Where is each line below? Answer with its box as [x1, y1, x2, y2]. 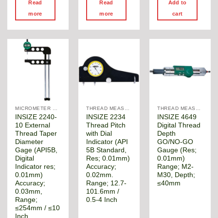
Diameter [15, 138, 44, 145]
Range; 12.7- [86, 179, 127, 187]
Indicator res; [15, 163, 56, 170]
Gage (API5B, [15, 146, 58, 154]
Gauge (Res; [157, 146, 197, 154]
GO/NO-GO [157, 138, 194, 145]
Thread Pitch [86, 121, 126, 129]
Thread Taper [15, 129, 57, 137]
